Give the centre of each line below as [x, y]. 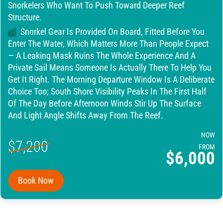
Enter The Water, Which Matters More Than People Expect [108, 44]
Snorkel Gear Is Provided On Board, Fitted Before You [111, 32]
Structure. [25, 17]
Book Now [36, 180]
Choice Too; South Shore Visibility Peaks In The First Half [107, 91]
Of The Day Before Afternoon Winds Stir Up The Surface [105, 103]
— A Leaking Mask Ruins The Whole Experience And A [102, 56]
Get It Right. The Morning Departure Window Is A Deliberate [111, 79]
